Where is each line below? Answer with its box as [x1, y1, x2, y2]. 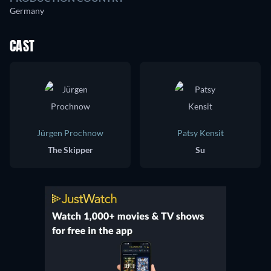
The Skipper [47, 145, 93, 155]
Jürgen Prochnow [37, 128, 103, 139]
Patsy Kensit [177, 128, 224, 139]
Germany [10, 5, 44, 16]
